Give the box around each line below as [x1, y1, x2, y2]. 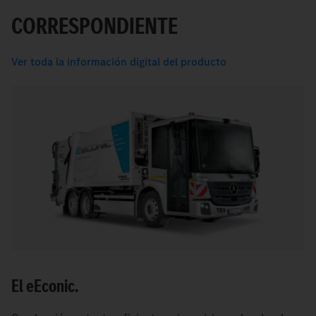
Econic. [34, 273, 78, 298]
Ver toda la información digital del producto [11, 54, 226, 69]
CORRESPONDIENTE [11, 9, 178, 42]
